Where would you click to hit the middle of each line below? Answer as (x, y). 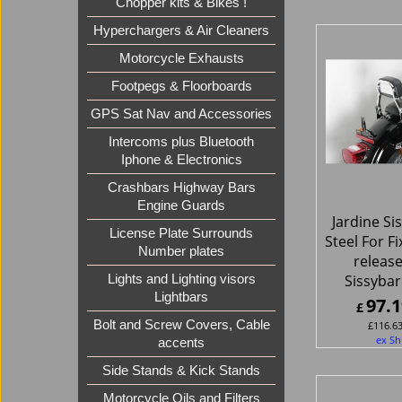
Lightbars (181, 297)
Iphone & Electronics (181, 160)
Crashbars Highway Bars (181, 188)
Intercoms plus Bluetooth (181, 142)
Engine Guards (181, 206)
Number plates (181, 252)
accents (181, 343)
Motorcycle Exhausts (181, 59)
